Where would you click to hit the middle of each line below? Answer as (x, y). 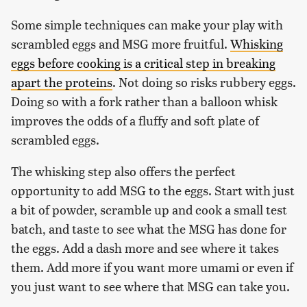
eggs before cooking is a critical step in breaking (143, 62)
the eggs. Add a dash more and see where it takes (145, 247)
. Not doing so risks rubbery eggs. (204, 82)
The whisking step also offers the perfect (123, 171)
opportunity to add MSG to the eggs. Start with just (153, 190)
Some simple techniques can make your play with (147, 24)
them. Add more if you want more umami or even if (152, 267)
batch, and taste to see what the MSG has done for (149, 228)
